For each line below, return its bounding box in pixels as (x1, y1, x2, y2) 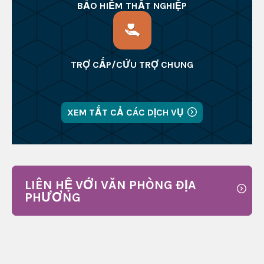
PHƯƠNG (24, 189, 81, 204)
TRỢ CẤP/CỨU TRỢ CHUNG (71, 59, 193, 71)
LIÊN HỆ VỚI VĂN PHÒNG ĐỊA (24, 177, 196, 192)
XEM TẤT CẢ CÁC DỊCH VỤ (67, 107, 184, 118)
